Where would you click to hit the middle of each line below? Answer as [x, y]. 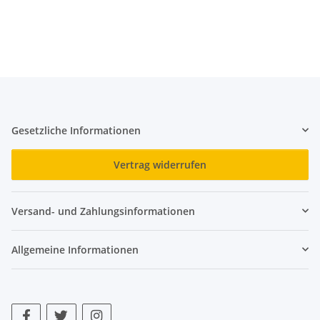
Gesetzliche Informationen [76, 130]
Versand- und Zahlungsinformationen [103, 211]
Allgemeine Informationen [75, 249]
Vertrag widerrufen [160, 164]
